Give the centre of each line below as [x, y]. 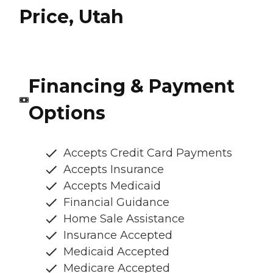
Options [67, 113]
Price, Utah [72, 16]
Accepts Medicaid [112, 186]
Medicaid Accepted [116, 252]
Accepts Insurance [114, 170]
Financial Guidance [116, 203]
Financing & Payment [131, 87]
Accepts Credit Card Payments [148, 153]
